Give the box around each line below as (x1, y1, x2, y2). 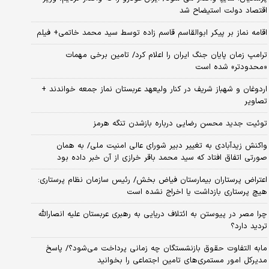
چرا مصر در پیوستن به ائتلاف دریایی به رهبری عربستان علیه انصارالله (38, 208, 267, 220)
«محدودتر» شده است (195, 61, 267, 73)
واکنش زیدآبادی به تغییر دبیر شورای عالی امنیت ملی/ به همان (56, 139, 267, 152)
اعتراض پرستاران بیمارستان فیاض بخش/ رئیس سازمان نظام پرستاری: (37, 174, 267, 186)
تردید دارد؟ (230, 220, 267, 232)
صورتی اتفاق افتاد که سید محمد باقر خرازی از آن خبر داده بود (56, 151, 267, 164)
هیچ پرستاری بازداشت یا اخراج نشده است (126, 186, 267, 198)
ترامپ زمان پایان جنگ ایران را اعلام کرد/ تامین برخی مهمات (65, 49, 267, 61)
